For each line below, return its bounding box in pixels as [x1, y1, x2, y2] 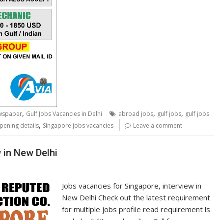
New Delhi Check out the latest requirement [62, 192, 211, 202]
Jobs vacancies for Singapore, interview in [62, 180, 202, 191]
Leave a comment [133, 121, 182, 130]
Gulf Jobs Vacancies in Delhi [26, 110, 102, 118]
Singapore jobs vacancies [43, 121, 113, 130]
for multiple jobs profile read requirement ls [62, 204, 211, 214]
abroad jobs [118, 110, 153, 118]
